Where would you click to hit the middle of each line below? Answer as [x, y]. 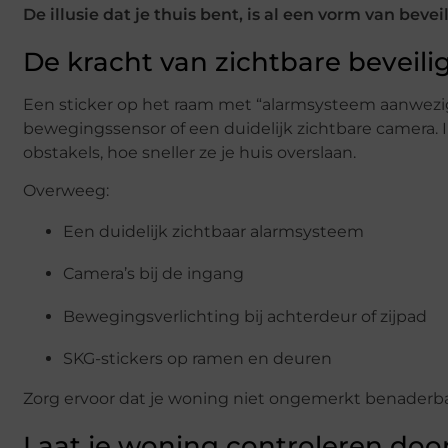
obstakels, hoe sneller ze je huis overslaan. [189, 152]
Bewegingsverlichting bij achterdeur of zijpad [245, 316]
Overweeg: [66, 191]
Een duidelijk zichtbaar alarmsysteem [213, 231]
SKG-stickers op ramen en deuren [197, 358]
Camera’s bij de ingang [153, 274]
